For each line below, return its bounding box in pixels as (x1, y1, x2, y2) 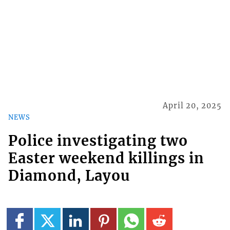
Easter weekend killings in (8, 149, 204, 167)
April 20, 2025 (163, 101, 222, 110)
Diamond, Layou (8, 167, 130, 185)
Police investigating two (8, 132, 188, 150)
